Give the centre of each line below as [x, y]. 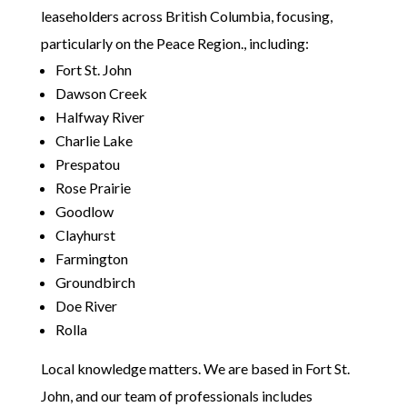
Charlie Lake [94, 140]
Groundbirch [95, 282]
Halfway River [99, 116]
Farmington [91, 258]
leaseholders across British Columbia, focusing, [186, 15]
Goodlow [84, 211]
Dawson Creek [101, 93]
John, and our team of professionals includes [176, 395]
